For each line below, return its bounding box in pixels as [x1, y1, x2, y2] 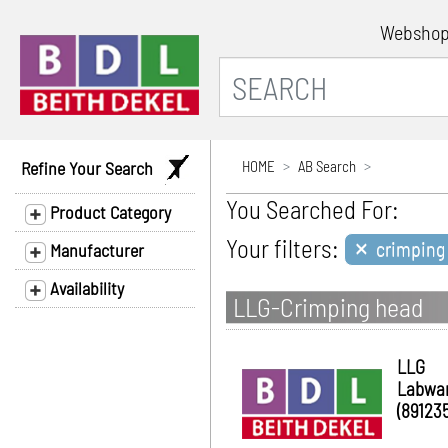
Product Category [46, 201, 171, 223]
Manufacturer [46, 239, 144, 261]
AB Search [298, 157, 356, 175]
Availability [46, 277, 124, 299]
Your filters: [226, 233, 339, 263]
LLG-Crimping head [233, 291, 423, 322]
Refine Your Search [21, 157, 165, 179]
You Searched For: [226, 194, 399, 224]
